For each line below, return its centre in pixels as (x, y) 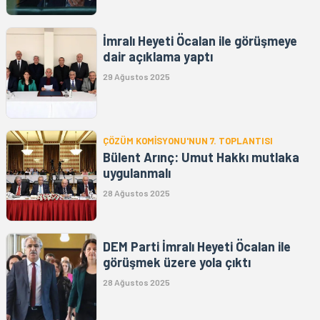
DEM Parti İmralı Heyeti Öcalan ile (197, 247)
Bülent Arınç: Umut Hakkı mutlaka (201, 157)
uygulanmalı (137, 173)
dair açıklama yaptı (158, 57)
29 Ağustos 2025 (136, 77)
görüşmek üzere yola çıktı (177, 262)
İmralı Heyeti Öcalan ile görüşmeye (200, 41)
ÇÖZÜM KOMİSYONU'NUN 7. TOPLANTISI (188, 141)
